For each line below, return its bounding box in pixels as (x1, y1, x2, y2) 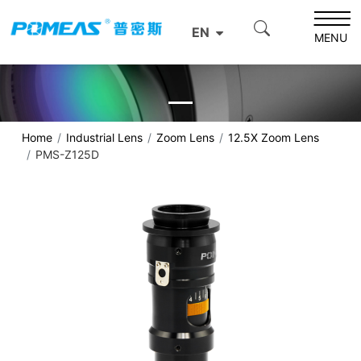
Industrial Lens (66, 130, 143, 144)
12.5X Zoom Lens (228, 130, 319, 144)
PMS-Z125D (35, 147, 99, 161)
